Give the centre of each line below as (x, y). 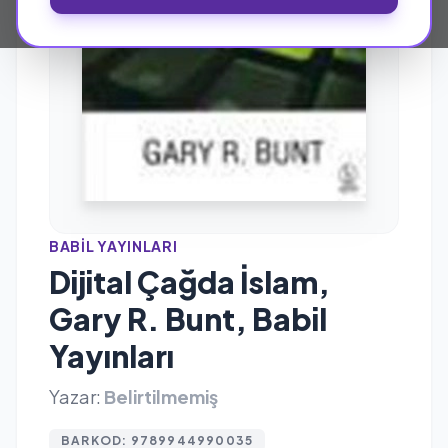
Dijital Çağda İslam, (189, 281)
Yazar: (75, 396)
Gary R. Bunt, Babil (188, 318)
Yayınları (111, 355)
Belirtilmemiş (161, 396)
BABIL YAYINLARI (113, 245)
